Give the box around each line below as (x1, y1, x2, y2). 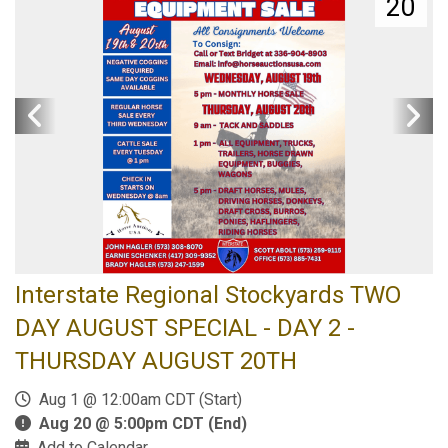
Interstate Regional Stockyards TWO (15, 280, 401, 309)
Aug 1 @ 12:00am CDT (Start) (31, 389, 242, 409)
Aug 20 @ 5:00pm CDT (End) (39, 413, 247, 433)
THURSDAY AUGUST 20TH (15, 346, 297, 375)
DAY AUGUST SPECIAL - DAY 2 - (15, 313, 355, 342)
